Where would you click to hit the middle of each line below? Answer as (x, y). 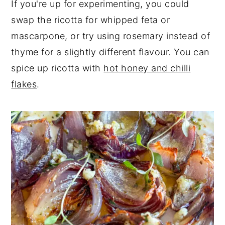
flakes (24, 84)
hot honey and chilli (147, 68)
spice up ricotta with (58, 68)
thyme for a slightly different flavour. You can (110, 52)
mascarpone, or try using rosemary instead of (111, 36)
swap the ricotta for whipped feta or (91, 20)
